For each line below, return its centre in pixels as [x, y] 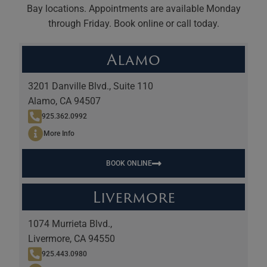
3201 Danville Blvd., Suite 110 [91, 86]
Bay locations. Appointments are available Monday [133, 9]
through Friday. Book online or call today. [133, 24]
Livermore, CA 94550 [72, 239]
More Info [59, 134]
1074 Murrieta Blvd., [70, 224]
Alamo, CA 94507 [65, 101]
